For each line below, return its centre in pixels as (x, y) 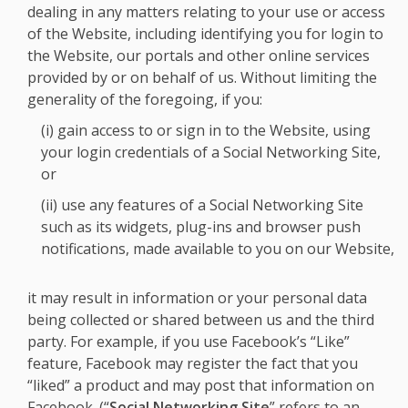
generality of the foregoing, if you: (145, 99)
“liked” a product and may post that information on (201, 385)
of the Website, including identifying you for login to (205, 34)
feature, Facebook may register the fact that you (193, 363)
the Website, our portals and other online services (199, 56)
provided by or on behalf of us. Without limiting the (202, 77)
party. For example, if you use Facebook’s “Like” (189, 342)
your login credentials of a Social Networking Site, (211, 152)
